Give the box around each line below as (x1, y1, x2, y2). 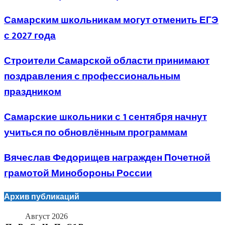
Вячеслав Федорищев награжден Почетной (4, 150, 210, 166)
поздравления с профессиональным (4, 69, 180, 85)
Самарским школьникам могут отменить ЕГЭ (4, 13, 218, 29)
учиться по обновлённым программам (4, 125, 187, 141)
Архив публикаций (4, 191, 79, 201)
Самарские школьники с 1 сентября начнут (4, 109, 207, 125)
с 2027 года (4, 28, 56, 44)
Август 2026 (25, 212, 68, 221)
